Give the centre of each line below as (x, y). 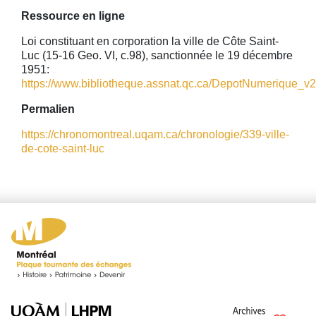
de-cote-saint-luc (63, 148)
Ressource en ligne (73, 16)
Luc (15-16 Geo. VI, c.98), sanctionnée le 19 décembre (157, 55)
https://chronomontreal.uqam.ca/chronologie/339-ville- (155, 134)
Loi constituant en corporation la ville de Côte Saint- (150, 41)
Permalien (48, 109)
